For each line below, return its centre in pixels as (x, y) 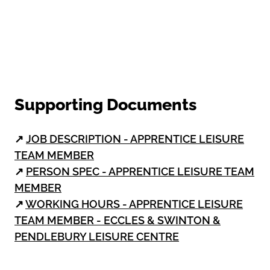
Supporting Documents (105, 104)
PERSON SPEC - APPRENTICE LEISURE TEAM (140, 171)
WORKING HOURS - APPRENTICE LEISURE (134, 204)
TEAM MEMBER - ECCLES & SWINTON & (118, 220)
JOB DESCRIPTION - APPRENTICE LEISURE (135, 139)
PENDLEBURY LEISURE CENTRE (97, 236)
